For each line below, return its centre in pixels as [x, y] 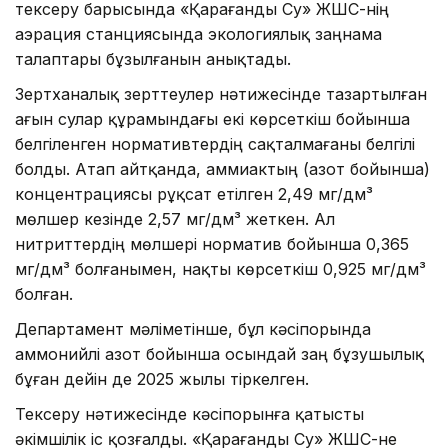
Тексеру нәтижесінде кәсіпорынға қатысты [189, 413]
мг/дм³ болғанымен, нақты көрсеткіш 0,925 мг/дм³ [220, 268]
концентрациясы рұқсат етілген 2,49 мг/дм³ [194, 193]
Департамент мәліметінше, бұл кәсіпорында [193, 328]
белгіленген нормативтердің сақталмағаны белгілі [215, 143]
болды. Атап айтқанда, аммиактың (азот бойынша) [222, 168]
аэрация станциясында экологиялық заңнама [198, 33]
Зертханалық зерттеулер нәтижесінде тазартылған [221, 93]
